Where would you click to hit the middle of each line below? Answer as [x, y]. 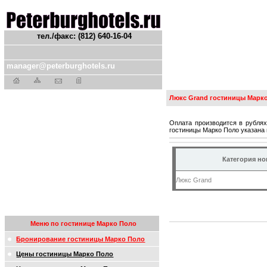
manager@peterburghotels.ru [61, 66]
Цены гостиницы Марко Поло [65, 254]
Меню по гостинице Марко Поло [84, 223]
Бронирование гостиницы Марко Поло [81, 239]
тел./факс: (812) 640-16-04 [84, 36]
